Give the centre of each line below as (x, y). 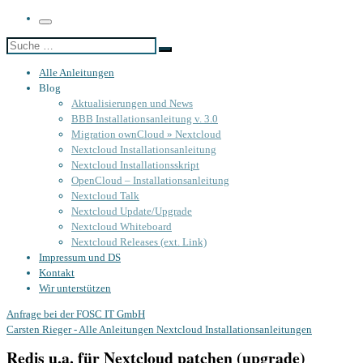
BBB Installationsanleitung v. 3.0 (145, 118)
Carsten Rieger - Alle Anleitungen (80, 329)
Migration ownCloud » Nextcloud (146, 134)
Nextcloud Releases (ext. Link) (139, 241)
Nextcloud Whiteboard (122, 226)
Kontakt (57, 272)
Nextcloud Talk (105, 195)
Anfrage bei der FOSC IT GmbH (76, 314)
